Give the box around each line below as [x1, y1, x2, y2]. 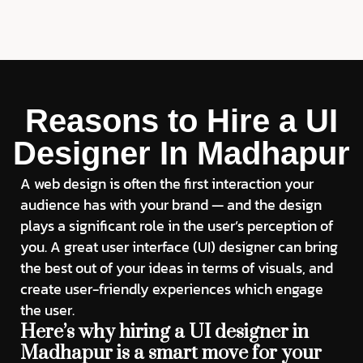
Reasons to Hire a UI [25, 102, 338, 139]
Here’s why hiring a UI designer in [20, 319, 309, 344]
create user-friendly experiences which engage [20, 277, 323, 300]
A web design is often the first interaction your [20, 172, 314, 194]
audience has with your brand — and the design [20, 193, 322, 216]
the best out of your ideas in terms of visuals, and [20, 256, 333, 279]
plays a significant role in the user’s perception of [20, 214, 333, 237]
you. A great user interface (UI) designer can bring [20, 235, 338, 258]
